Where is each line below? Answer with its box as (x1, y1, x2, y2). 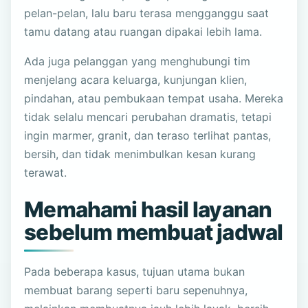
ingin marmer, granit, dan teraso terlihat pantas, (24, 129, 272, 143)
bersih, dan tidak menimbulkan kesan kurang (24, 147, 256, 162)
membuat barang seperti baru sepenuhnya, (24, 283, 248, 298)
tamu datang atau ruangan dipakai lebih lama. (24, 25, 263, 39)
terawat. (24, 166, 67, 180)
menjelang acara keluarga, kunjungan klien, (24, 73, 247, 87)
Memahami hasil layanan (24, 197, 272, 223)
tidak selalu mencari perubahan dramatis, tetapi (24, 110, 272, 124)
